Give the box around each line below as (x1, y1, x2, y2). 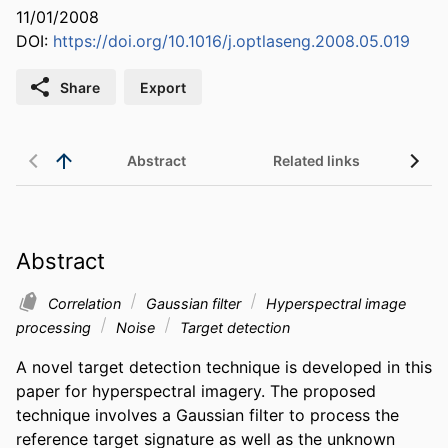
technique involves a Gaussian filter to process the (16, 404, 399, 425)
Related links (272, 152, 360, 170)
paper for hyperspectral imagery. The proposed (16, 380, 376, 401)
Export (140, 78, 186, 96)
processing (16, 318, 95, 336)
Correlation (48, 294, 125, 312)
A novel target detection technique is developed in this (16, 356, 432, 377)
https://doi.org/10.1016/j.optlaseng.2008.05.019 (53, 31, 410, 52)
